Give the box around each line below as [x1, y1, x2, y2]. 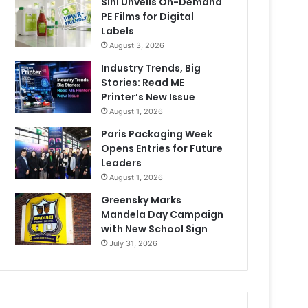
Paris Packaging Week [101, 127, 213, 141]
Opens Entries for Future [101, 142, 223, 155]
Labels [101, 24, 135, 38]
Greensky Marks [101, 193, 182, 207]
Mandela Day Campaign [101, 208, 224, 221]
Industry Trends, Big [101, 61, 201, 75]
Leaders [101, 156, 142, 170]
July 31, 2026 [109, 239, 158, 248]
